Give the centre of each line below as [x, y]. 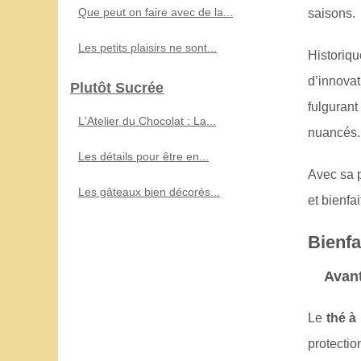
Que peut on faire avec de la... [156, 12]
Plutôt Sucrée [117, 87]
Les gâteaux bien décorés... [149, 191]
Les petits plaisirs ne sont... [147, 47]
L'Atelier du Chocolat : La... [147, 120]
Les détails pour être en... [143, 156]
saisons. [332, 13]
